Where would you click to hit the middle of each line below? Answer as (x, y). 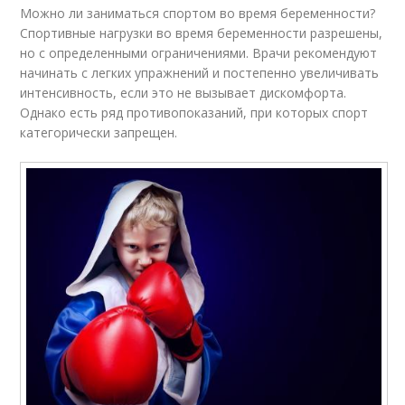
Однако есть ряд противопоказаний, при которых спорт (194, 112)
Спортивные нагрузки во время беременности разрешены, (202, 33)
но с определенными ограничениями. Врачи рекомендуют (199, 52)
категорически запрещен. (99, 132)
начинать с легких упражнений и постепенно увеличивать (200, 72)
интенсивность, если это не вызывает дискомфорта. (184, 92)
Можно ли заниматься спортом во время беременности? (198, 13)
